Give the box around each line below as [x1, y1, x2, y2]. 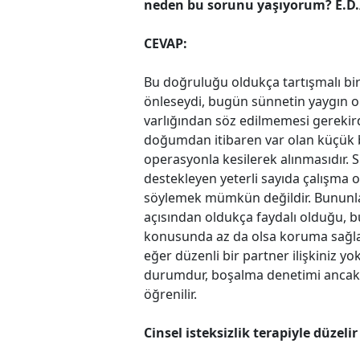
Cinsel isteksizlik [144, 323, 254, 342]
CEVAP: [144, 34, 188, 52]
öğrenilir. [144, 284, 198, 303]
